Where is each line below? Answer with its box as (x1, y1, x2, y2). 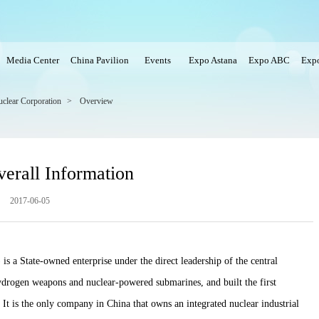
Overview (80, 96, 113, 106)
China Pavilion (70, 55, 129, 66)
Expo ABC (249, 55, 290, 66)
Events (140, 55, 177, 66)
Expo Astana (189, 55, 237, 66)
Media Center (6, 55, 59, 66)
